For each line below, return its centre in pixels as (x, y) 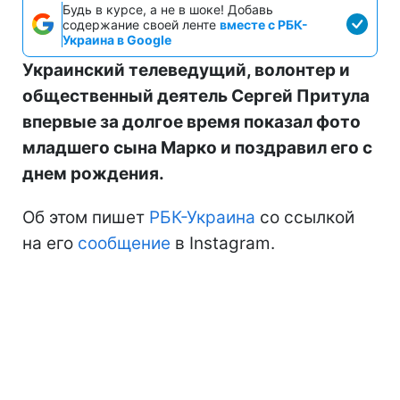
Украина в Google (117, 39)
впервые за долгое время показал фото (192, 121)
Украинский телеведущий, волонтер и (186, 70)
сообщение (124, 243)
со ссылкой (305, 217)
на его (50, 243)
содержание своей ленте (141, 24)
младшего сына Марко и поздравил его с (197, 147)
